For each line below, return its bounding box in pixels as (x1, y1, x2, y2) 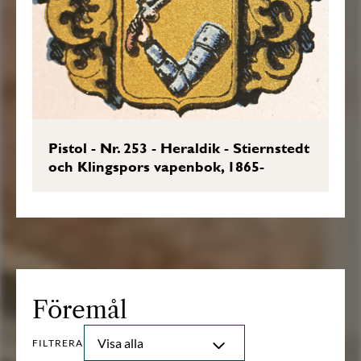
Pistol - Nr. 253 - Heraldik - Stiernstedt (48, 137, 309, 160)
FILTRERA (32, 336, 84, 349)
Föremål (32, 295, 127, 326)
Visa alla (97, 335, 143, 351)
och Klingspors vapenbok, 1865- (48, 156, 264, 178)
